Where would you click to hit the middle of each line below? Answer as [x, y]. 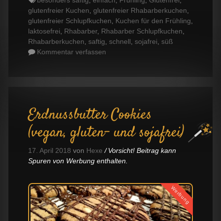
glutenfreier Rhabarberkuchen [140, 11]
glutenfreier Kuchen [59, 11]
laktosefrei [44, 31]
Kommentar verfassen [72, 52]
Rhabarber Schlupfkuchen [142, 31]
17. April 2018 [50, 151]
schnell [120, 42]
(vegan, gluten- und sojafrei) [106, 133]
